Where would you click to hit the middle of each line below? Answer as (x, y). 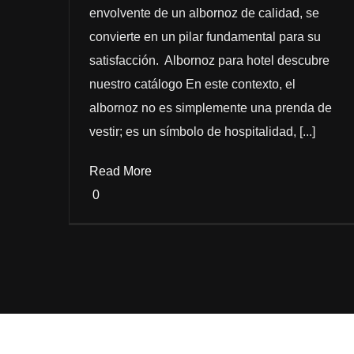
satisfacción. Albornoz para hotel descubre (209, 60)
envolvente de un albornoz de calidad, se (204, 13)
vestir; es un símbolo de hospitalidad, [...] (202, 131)
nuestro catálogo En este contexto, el (192, 84)
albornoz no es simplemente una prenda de (210, 107)
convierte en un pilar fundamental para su (205, 36)
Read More (120, 171)
